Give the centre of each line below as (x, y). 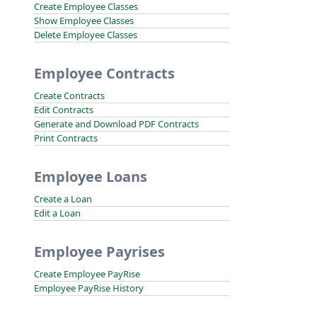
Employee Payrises (99, 252)
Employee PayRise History (89, 288)
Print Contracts (66, 138)
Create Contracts (69, 96)
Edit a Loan (57, 213)
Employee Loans (91, 177)
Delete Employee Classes (86, 35)
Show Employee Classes (84, 21)
